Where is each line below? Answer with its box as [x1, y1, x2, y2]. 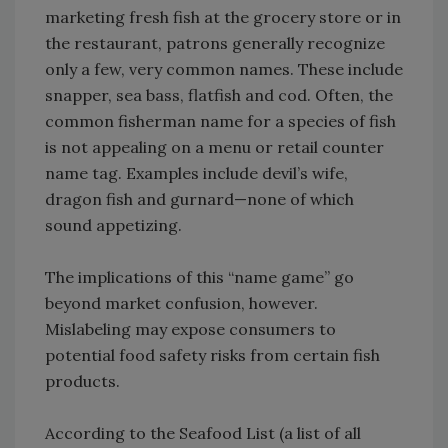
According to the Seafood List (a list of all [45, 423, 361, 444]
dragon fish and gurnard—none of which [45, 189, 354, 210]
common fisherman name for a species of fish [45, 111, 396, 132]
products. [45, 371, 120, 392]
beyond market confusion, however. [45, 293, 318, 314]
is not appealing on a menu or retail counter [45, 137, 384, 158]
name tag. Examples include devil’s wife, [45, 163, 348, 184]
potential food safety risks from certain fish [45, 345, 380, 366]
